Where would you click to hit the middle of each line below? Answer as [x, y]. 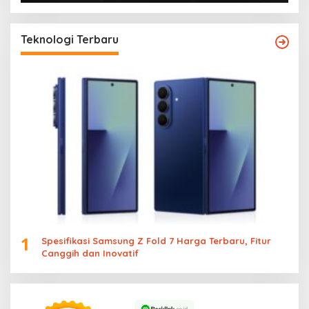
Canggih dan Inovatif [90, 253]
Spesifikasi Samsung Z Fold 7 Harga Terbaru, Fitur [156, 241]
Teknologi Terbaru [70, 40]
